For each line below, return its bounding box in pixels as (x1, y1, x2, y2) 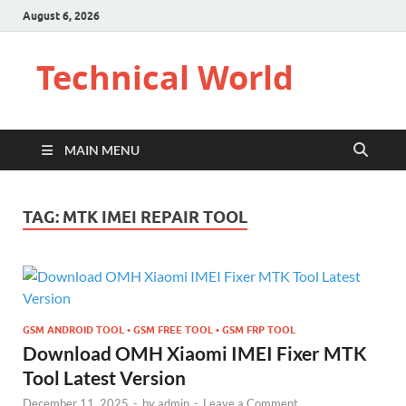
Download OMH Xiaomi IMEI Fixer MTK (23, 341, 367, 364)
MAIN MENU (64, 142, 140, 158)
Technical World (36, 55, 294, 100)
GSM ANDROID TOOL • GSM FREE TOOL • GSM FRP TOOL (23, 323, 295, 336)
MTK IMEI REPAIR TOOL (63, 208, 247, 227)
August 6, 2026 (23, 8, 100, 23)
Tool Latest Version (23, 365, 186, 389)
